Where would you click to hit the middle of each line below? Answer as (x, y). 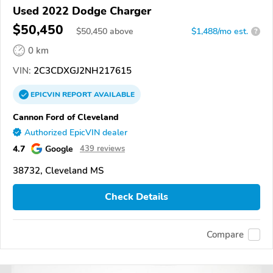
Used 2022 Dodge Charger (82, 11)
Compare (225, 234)
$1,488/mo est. (220, 31)
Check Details (136, 197)
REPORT (77, 94)
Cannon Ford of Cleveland (66, 117)
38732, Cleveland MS (58, 170)
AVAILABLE (113, 94)
